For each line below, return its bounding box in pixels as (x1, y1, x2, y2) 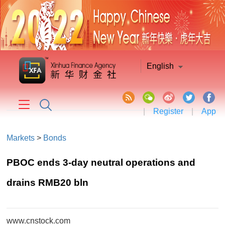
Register (153, 107, 183, 116)
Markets (7, 134, 35, 142)
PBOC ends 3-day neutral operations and (7, 157, 196, 168)
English (147, 62, 174, 70)
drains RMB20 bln (7, 177, 89, 188)
